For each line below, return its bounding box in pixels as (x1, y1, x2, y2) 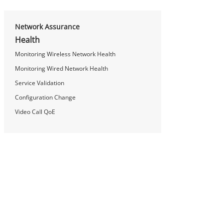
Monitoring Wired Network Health (15, 64, 108, 73)
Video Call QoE (15, 107, 55, 116)
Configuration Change (15, 93, 76, 102)
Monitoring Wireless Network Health (15, 49, 115, 58)
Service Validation (15, 78, 64, 87)
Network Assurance (15, 21, 80, 31)
